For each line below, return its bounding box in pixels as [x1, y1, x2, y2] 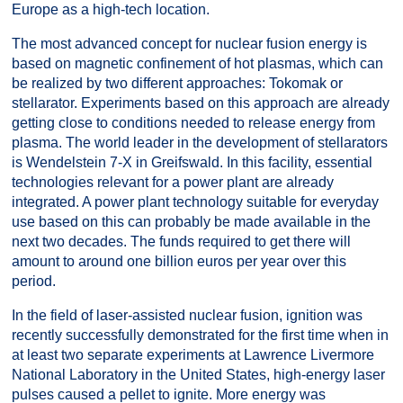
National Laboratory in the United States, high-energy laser [12, 367, 385, 382]
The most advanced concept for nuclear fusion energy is [12, 36, 367, 51]
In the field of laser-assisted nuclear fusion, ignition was [12, 308, 363, 323]
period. [12, 273, 56, 289]
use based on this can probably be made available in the [12, 214, 371, 229]
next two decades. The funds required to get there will [12, 234, 351, 249]
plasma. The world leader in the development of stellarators [12, 135, 388, 150]
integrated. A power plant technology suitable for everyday [12, 194, 379, 210]
